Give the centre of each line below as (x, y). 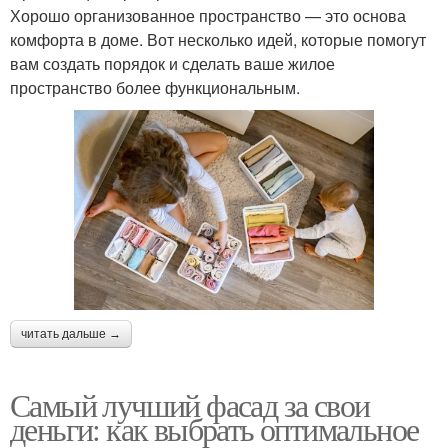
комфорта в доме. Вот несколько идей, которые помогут (218, 40)
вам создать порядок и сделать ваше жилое (172, 64)
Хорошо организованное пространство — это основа (208, 16)
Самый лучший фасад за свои (190, 404)
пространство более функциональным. (155, 88)
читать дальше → (71, 333)
